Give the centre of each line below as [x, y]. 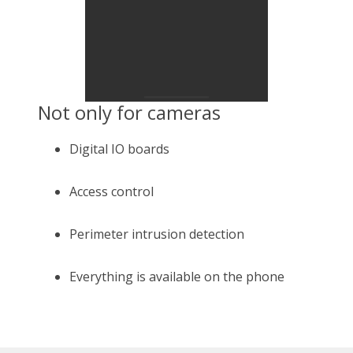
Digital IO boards [119, 149]
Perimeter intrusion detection [157, 234]
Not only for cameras [129, 112]
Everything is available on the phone [177, 276]
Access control [111, 191]
